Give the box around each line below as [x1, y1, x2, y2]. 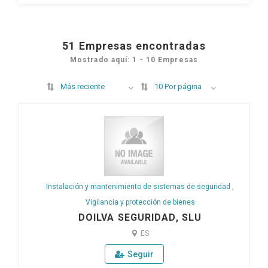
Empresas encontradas [78, 39, 206, 53]
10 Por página [154, 82, 202, 92]
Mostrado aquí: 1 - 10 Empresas [69, 56, 198, 65]
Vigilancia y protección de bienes [85, 198, 195, 207]
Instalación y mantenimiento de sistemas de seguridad [46, 182, 232, 191]
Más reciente [60, 82, 105, 92]
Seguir [127, 249, 154, 260]
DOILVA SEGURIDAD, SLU [78, 212, 202, 224]
